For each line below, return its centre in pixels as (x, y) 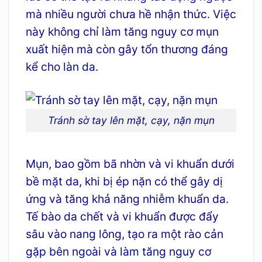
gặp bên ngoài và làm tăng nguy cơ (118, 251)
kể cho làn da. (62, 66)
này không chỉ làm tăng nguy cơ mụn (122, 31)
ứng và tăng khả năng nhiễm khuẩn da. (127, 199)
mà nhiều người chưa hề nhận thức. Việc (131, 14)
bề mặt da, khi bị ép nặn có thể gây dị (124, 181)
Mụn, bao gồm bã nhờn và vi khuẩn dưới (130, 163)
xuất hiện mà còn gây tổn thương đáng (127, 49)
